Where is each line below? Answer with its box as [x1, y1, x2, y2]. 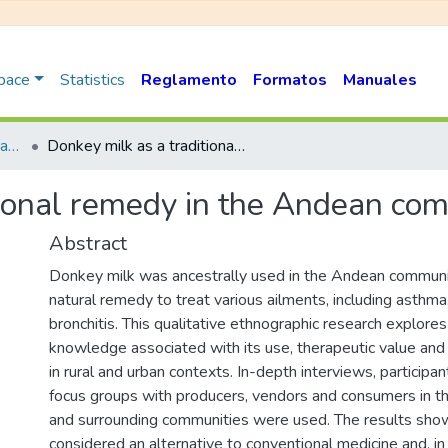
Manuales [342, 69, 417, 91]
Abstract [49, 230, 127, 257]
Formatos [252, 69, 327, 91]
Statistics [59, 69, 125, 91]
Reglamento [140, 69, 237, 91]
